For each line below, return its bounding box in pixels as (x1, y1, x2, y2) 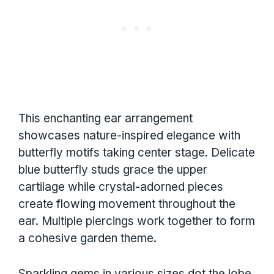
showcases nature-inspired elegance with (18, 128, 240, 143)
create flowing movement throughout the (18, 196, 235, 211)
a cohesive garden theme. (18, 231, 157, 245)
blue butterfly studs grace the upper (18, 162, 207, 177)
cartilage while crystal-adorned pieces (18, 179, 223, 194)
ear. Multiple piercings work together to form (18, 213, 255, 228)
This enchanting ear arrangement (18, 111, 193, 125)
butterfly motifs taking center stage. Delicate (18, 145, 255, 160)
